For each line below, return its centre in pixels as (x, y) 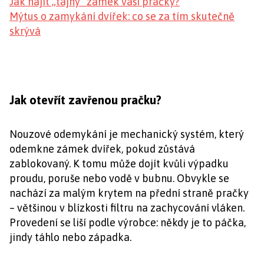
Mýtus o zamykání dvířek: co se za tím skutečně (122, 16)
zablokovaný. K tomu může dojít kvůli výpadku (119, 163)
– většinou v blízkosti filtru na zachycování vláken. (127, 207)
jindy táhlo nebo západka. (70, 237)
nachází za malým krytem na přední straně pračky (129, 193)
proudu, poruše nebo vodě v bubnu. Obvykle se (119, 178)
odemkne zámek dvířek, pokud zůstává (102, 148)
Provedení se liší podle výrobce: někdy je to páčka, (128, 222)
